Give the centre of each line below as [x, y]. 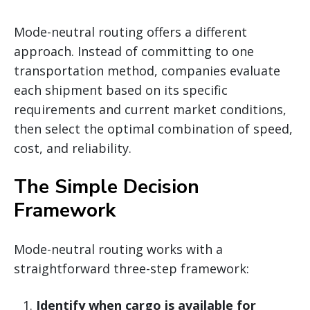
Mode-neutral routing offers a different [130, 31]
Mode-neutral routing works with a [118, 249]
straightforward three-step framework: [131, 268]
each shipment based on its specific [121, 90]
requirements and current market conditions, [150, 109]
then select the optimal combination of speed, [153, 128]
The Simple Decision [107, 186]
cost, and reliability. [73, 148]
